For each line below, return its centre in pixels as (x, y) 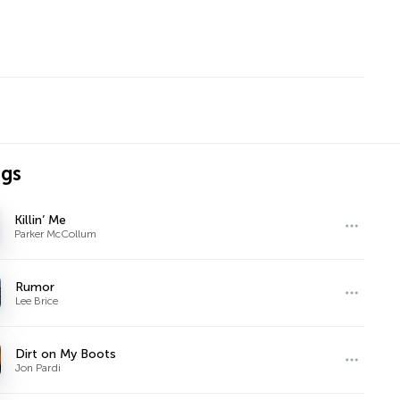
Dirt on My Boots (66, 354)
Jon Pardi (38, 367)
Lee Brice (37, 300)
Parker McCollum (56, 233)
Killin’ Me (41, 220)
